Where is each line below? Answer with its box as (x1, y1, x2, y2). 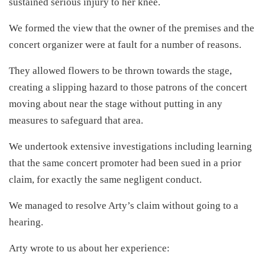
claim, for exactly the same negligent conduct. (9, 174, 202, 185)
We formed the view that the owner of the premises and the (9, 22, 254, 34)
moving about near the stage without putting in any (9, 98, 222, 109)
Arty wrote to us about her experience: (9, 243, 170, 254)
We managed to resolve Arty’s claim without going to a (9, 200, 238, 211)
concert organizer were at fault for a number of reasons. (9, 39, 241, 50)
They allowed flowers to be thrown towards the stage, (9, 65, 232, 76)
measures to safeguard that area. (9, 115, 143, 126)
